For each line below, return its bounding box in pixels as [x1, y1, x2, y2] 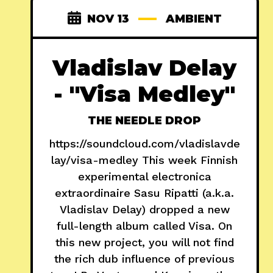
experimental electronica [77, 170, 211, 183]
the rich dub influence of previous [54, 252, 235, 266]
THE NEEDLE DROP [88, 114, 202, 128]
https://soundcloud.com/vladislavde [49, 137, 240, 151]
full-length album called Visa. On [57, 219, 233, 233]
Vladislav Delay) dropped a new [59, 203, 230, 216]
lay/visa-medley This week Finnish [51, 154, 238, 167]
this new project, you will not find [55, 236, 234, 249]
